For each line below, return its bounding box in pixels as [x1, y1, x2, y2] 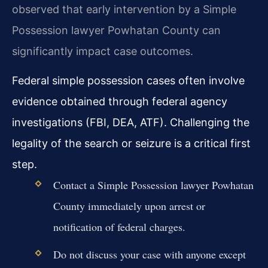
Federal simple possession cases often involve [12, 74, 245, 87]
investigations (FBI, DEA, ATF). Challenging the [12, 116, 249, 129]
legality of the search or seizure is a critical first [12, 137, 251, 150]
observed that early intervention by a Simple [12, 2, 236, 16]
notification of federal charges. [53, 220, 185, 234]
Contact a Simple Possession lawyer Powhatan [53, 178, 254, 193]
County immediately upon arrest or [53, 199, 205, 214]
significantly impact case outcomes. [12, 44, 193, 57]
